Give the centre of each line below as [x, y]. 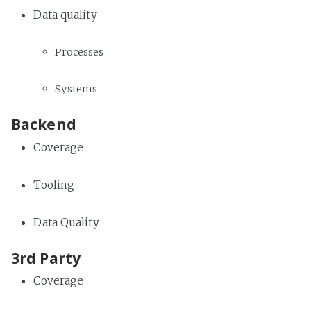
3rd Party [46, 258]
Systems [76, 89]
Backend [44, 125]
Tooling [54, 185]
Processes [79, 52]
